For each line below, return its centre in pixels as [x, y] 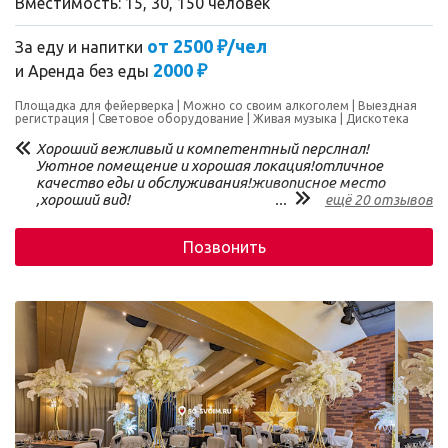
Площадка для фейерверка [96, 105]
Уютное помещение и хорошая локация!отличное [209, 165]
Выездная [387, 105]
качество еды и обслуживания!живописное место [210, 182]
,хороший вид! [83, 199]
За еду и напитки [81, 47]
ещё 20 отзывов [379, 200]
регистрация [53, 118]
